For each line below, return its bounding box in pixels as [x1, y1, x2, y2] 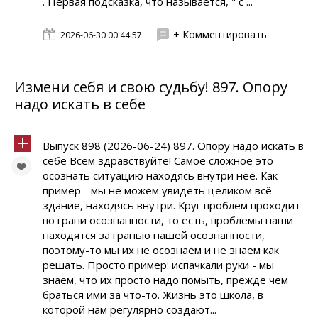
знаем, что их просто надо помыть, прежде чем [43, 273, 288, 287]
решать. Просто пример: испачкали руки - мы [43, 258, 274, 272]
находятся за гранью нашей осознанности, [43, 228, 265, 242]
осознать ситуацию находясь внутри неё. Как [43, 168, 278, 182]
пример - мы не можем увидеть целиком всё [43, 183, 272, 197]
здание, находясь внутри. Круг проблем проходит [43, 198, 300, 212]
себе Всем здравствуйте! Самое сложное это [43, 153, 273, 168]
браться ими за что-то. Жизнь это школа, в [43, 287, 263, 302]
